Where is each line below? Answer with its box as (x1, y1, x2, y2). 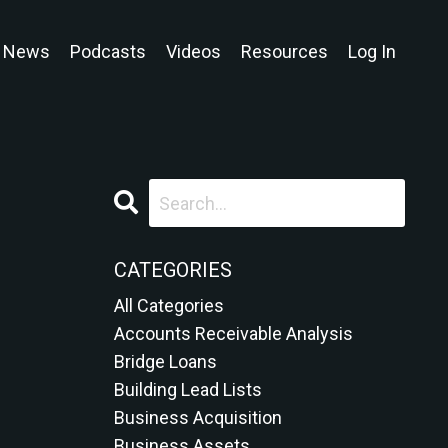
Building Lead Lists (113, 379, 262, 400)
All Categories (113, 295, 224, 316)
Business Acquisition (113, 407, 282, 428)
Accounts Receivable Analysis (113, 323, 353, 344)
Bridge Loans (113, 351, 217, 372)
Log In (348, 40, 396, 62)
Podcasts (70, 40, 146, 62)
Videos (166, 40, 221, 62)
